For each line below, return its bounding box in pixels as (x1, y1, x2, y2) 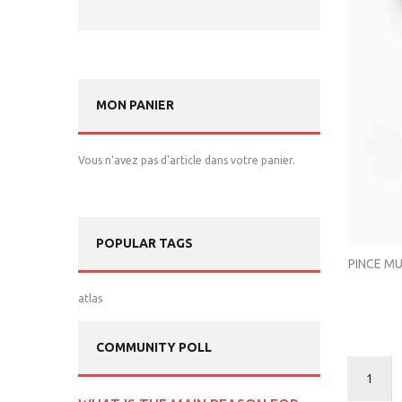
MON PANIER (96, 98, 174, 113)
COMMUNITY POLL (96, 340, 212, 355)
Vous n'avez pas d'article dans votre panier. (78, 154, 295, 167)
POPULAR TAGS (96, 236, 193, 251)
